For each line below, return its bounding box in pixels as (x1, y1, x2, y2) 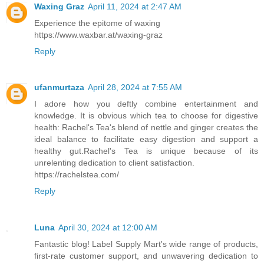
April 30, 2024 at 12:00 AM (58, 223, 157, 233)
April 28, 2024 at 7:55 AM (88, 82, 182, 93)
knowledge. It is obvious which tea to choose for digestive (34, 111, 258, 121)
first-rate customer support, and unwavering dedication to (34, 251, 258, 261)
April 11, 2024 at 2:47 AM (88, 1, 181, 11)
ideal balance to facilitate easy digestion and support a (34, 134, 258, 144)
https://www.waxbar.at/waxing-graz (34, 29, 163, 39)
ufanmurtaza (34, 82, 84, 93)
